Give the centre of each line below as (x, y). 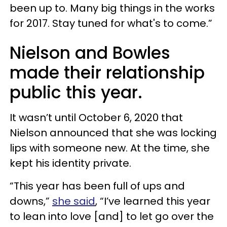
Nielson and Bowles (90, 53)
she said (74, 201)
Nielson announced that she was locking (113, 133)
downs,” (31, 201)
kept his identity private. (70, 163)
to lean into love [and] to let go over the (112, 216)
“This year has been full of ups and (97, 186)
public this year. (76, 92)
